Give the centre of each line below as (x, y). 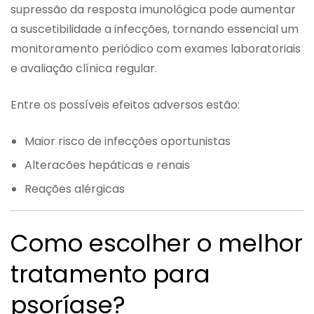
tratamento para (110, 274)
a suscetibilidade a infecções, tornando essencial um (155, 29)
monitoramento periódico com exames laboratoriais (156, 48)
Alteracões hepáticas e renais (107, 165)
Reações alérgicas (75, 189)
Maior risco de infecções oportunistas (128, 141)
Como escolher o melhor (157, 243)
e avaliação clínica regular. (84, 68)
